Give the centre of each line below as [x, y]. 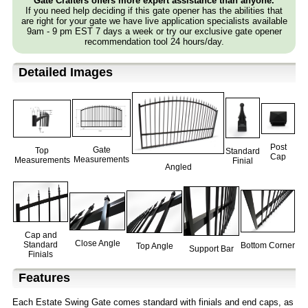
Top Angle [154, 246]
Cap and [41, 235]
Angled [178, 167]
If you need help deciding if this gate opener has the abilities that [154, 11]
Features [44, 278]
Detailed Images [66, 73]
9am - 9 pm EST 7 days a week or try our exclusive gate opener [154, 32]
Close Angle [97, 244]
